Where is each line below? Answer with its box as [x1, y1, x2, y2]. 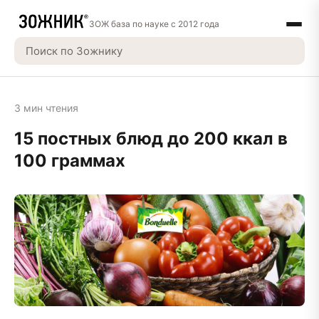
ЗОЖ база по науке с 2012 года [89, 19, 219, 29]
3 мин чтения [14, 102, 78, 114]
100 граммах [14, 150, 125, 171]
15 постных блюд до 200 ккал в [14, 128, 288, 149]
